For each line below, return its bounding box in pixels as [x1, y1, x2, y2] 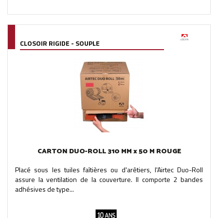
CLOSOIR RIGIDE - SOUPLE [20, 37, 100, 48]
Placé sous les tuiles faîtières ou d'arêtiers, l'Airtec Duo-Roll [15, 164, 203, 175]
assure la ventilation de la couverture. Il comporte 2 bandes [15, 174, 203, 184]
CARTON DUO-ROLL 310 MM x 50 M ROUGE [37, 145, 181, 157]
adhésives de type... [15, 183, 74, 194]
